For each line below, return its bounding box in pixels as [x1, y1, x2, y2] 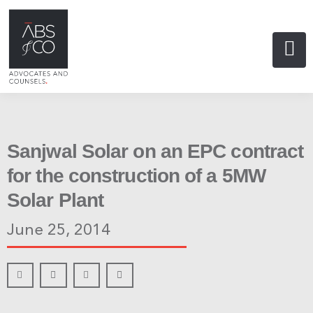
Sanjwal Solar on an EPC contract [7, 140, 304, 162]
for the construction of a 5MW [7, 164, 265, 187]
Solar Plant [7, 189, 104, 211]
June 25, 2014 [7, 222, 110, 239]
